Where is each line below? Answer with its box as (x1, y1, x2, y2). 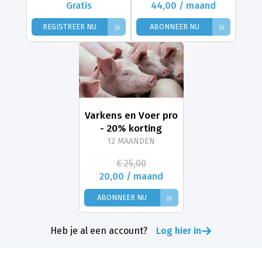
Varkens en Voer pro (84, 109, 178, 122)
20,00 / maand (99, 170, 163, 182)
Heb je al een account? (50, 225, 147, 236)
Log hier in (156, 225, 201, 236)
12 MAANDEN (107, 136, 155, 146)
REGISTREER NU (43, 22, 97, 32)
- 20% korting (100, 122, 162, 135)
